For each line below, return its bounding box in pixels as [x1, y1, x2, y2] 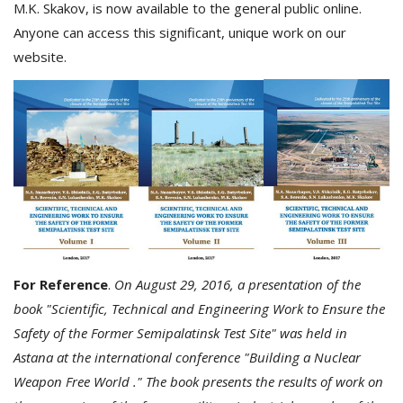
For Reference [13, 274, 108, 293]
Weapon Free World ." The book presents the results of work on [13, 372, 383, 390]
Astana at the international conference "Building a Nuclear [13, 347, 361, 366]
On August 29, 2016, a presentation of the [114, 274, 361, 293]
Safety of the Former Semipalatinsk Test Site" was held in [13, 323, 347, 342]
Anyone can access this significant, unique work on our [13, 23, 346, 42]
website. [13, 48, 67, 67]
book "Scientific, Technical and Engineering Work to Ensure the [13, 299, 385, 318]
